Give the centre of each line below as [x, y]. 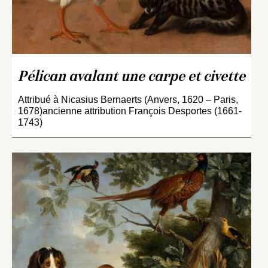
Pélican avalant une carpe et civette [132, 78]
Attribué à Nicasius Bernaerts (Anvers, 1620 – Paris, [128, 100]
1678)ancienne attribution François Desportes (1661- [130, 111]
